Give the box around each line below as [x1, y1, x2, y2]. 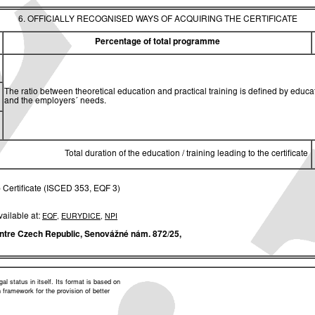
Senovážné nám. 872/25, [84, 230, 181, 239]
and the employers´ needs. [4, 96, 106, 105]
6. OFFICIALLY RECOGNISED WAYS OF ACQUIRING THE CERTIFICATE [18, 15, 297, 24]
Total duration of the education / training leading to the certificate [65, 149, 310, 158]
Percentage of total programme [94, 37, 220, 46]
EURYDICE [61, 212, 101, 221]
